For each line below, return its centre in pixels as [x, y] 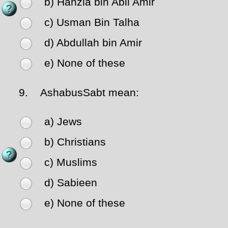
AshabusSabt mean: [85, 93]
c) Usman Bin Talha [92, 23]
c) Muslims [71, 163]
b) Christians [75, 142]
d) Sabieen [71, 183]
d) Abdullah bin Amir [93, 43]
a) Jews [63, 122]
